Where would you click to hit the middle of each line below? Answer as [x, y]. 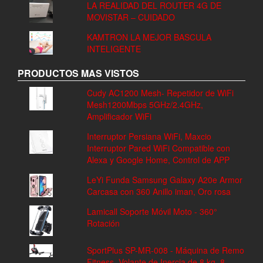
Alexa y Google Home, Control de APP [158, 160]
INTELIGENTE [114, 49]
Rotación [103, 223]
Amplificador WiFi [119, 117]
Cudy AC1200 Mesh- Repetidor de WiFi [160, 93]
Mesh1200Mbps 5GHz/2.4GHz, [145, 105]
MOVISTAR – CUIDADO [131, 17]
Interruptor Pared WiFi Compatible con [158, 148]
